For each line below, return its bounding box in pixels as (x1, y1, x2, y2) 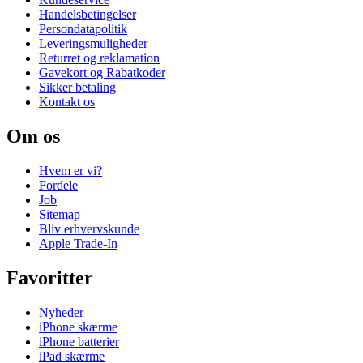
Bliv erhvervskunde (39, 222, 139, 237)
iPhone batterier (39, 334, 119, 348)
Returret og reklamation (39, 51, 160, 66)
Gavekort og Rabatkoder (39, 66, 165, 80)
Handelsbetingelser (39, 7, 136, 22)
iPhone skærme (39, 319, 117, 334)
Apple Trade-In (39, 237, 117, 251)
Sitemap (39, 207, 80, 222)
